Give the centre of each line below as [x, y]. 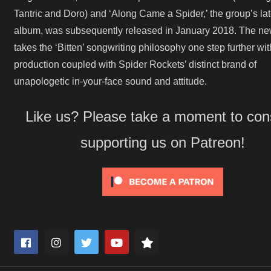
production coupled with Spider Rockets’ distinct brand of [135, 64]
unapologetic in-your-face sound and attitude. [110, 81]
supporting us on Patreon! [163, 142]
